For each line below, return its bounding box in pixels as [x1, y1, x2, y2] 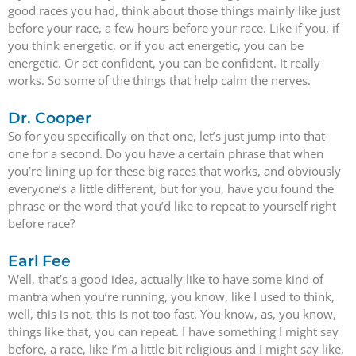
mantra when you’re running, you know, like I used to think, [8, 288, 335, 305]
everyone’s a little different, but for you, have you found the [8, 180, 334, 196]
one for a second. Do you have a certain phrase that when [8, 145, 323, 161]
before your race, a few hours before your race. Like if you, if [8, 19, 339, 36]
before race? [8, 215, 75, 231]
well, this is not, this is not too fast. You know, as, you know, [8, 306, 336, 323]
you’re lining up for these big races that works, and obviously [8, 163, 341, 179]
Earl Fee [8, 252, 71, 271]
